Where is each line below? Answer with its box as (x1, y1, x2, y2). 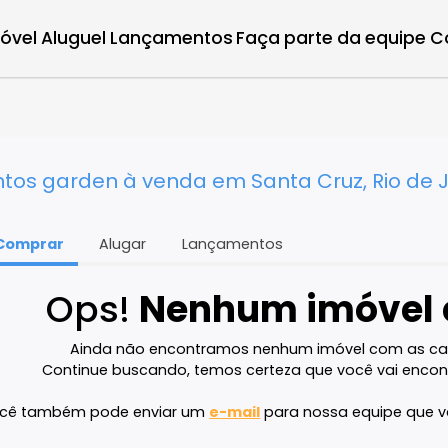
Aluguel (95, 29, 168, 56)
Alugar (160, 260, 213, 283)
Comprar (42, 260, 121, 283)
